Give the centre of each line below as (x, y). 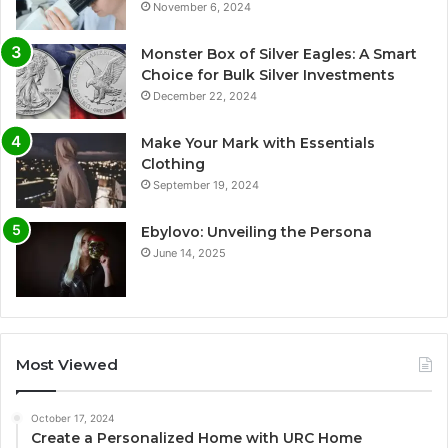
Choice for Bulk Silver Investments (268, 74)
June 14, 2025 (189, 252)
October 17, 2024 (72, 417)
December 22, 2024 (205, 95)
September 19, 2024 (206, 184)
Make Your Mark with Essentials (258, 142)
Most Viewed (67, 364)
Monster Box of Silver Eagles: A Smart (279, 53)
